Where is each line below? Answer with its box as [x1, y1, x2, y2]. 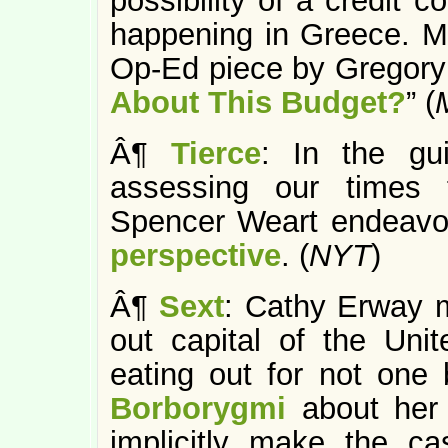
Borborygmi [110, 391, 286, 426]
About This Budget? [110, 85, 406, 120]
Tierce [171, 136, 262, 171]
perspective [110, 238, 281, 273]
